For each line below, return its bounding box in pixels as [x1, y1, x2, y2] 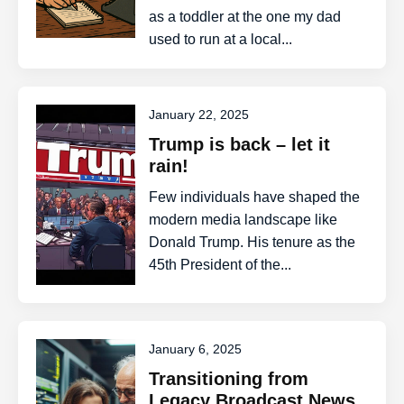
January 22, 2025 [149, 107, 250, 122]
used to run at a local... [149, 32, 293, 47]
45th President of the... [149, 257, 292, 272]
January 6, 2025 [149, 342, 243, 356]
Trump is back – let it [149, 134, 331, 154]
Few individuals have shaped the [149, 189, 361, 205]
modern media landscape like [149, 212, 338, 227]
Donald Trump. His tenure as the [149, 234, 356, 250]
